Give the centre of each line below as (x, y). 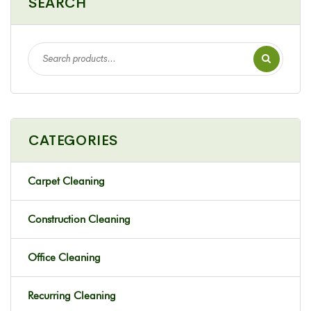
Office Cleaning (64, 258)
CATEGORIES (73, 141)
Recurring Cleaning (72, 296)
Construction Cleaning (79, 219)
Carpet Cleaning (66, 181)
